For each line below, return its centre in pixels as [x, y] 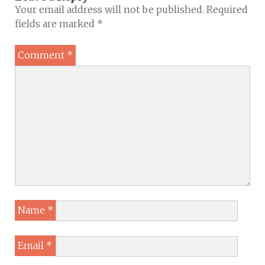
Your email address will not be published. [109, 9]
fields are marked [56, 23]
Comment [42, 55]
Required [227, 9]
